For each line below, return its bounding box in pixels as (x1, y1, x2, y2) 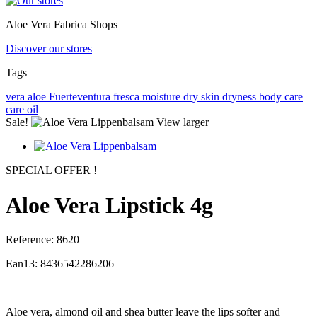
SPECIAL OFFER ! (6, 164, 97, 177)
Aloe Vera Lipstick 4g (6, 192, 213, 218)
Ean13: (6, 258, 40, 270)
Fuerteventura (49, 91, 113, 103)
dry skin (183, 91, 222, 103)
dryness (222, 91, 259, 103)
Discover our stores (6, 42, 92, 55)
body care (259, 91, 303, 103)
